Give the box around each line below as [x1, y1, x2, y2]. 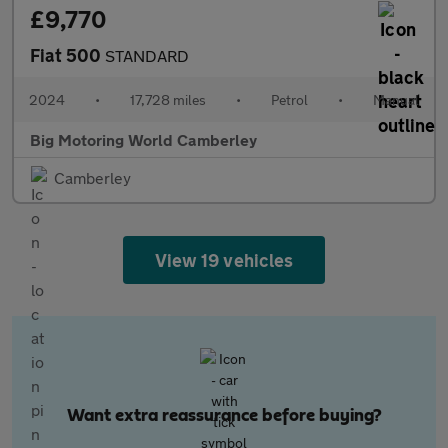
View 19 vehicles [155, 249, 293, 271]
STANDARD [105, 46, 189, 65]
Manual [373, 91, 419, 108]
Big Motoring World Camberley [30, 130, 257, 149]
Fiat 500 [30, 44, 105, 66]
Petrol [271, 91, 308, 108]
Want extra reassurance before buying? [66, 407, 382, 425]
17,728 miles [130, 91, 206, 108]
